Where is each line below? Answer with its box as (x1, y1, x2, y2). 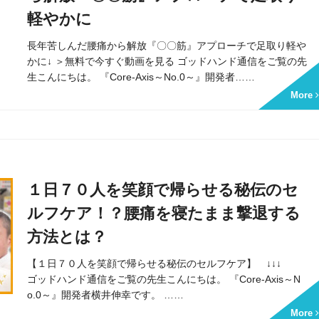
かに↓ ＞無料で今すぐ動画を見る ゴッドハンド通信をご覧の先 (27, 55, 308, 67)
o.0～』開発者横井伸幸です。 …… (27, 288, 184, 300)
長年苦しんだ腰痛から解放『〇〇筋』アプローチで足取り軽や (27, 39, 307, 51)
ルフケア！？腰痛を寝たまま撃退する (27, 204, 301, 222)
